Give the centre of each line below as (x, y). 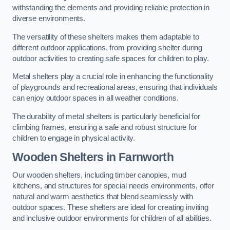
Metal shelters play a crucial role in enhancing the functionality (113, 77)
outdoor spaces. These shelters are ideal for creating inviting (110, 208)
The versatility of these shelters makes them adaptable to (106, 37)
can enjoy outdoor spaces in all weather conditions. (95, 98)
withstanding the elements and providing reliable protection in (111, 8)
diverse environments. (49, 19)
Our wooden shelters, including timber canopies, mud (99, 175)
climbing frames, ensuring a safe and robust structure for (105, 128)
